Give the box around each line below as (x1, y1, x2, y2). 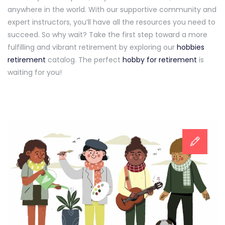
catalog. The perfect (46, 55, 123, 65)
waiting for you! (8, 67, 62, 78)
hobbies (177, 42, 204, 53)
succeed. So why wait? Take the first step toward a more (8, 30, 207, 40)
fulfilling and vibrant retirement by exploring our (8, 42, 177, 53)
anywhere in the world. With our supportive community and (8, 5, 216, 15)
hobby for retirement (123, 55, 197, 65)
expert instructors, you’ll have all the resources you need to (8, 17, 215, 28)
